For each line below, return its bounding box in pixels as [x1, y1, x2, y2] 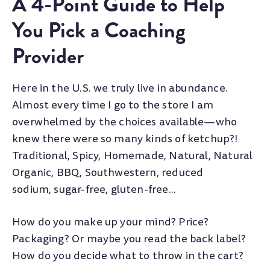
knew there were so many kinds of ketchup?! [12, 131, 238, 147]
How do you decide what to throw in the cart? [12, 248, 243, 263]
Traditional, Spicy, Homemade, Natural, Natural [12, 148, 253, 164]
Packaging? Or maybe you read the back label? [12, 231, 246, 246]
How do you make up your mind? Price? [12, 214, 209, 230]
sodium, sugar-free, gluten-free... [12, 182, 177, 198]
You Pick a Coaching [12, 14, 186, 46]
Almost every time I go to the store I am [12, 98, 214, 113]
